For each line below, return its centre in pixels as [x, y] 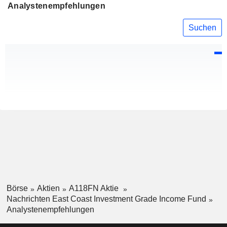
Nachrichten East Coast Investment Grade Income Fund [106, 199]
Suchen [202, 27]
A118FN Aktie [94, 188]
